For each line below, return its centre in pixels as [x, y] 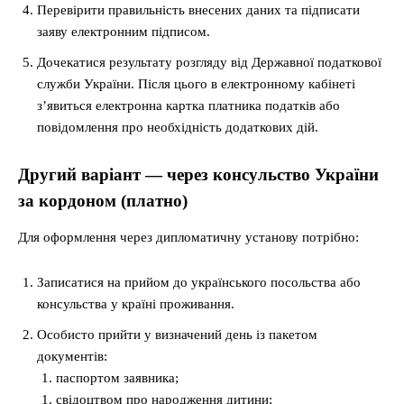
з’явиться [66, 106]
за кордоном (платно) [103, 201]
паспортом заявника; [117, 378]
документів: [72, 357]
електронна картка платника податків [206, 106]
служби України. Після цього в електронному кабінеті [196, 84]
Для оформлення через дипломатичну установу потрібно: [188, 238]
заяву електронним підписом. [124, 32]
